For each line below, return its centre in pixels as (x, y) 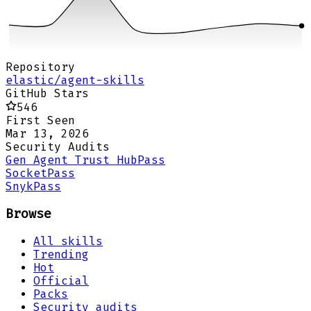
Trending (61, 254)
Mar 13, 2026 (47, 134)
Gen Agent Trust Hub (72, 160)
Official (61, 280)
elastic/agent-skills (75, 81)
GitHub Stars (47, 94)
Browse (28, 213)
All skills (68, 241)
